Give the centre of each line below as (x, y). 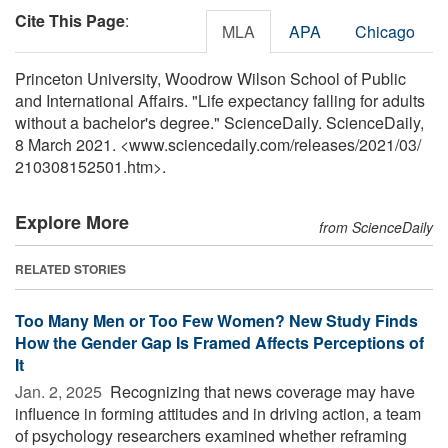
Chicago (385, 31)
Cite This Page (70, 20)
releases (324, 144)
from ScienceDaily (376, 226)
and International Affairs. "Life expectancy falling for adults (220, 100)
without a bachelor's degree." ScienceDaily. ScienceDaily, (219, 122)
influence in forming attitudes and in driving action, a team (218, 413)
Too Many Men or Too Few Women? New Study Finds (216, 320)
